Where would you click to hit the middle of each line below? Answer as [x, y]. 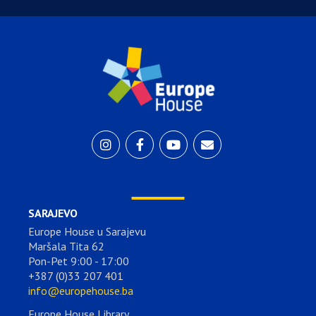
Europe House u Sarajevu [87, 231]
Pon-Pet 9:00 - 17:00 [79, 261]
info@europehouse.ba [81, 290]
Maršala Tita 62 [66, 246]
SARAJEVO [53, 213]
